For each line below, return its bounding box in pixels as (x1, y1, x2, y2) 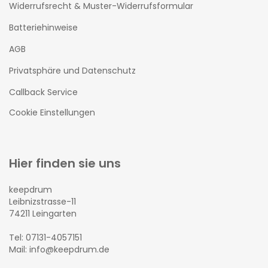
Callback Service (9, 86, 78, 98)
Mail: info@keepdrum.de (9, 243, 109, 255)
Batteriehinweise (9, 21, 78, 33)
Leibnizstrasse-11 (9, 195, 76, 208)
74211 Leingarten (9, 207, 77, 220)
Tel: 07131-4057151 (9, 231, 82, 243)
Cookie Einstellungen (9, 106, 95, 118)
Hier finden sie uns (9, 154, 121, 172)
